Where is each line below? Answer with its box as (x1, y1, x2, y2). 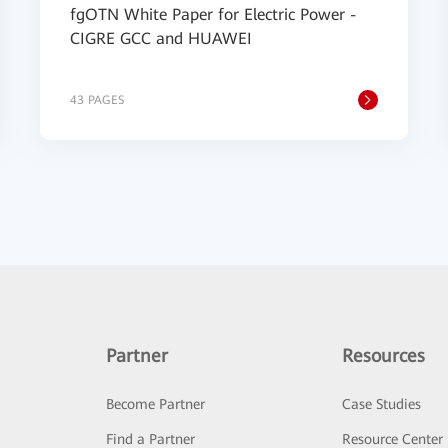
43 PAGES (70, 93, 124, 107)
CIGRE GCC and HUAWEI (70, 29, 252, 48)
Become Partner (105, 396, 205, 412)
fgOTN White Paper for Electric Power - (70, 5, 356, 24)
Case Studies (342, 396, 422, 412)
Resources (342, 345, 426, 366)
